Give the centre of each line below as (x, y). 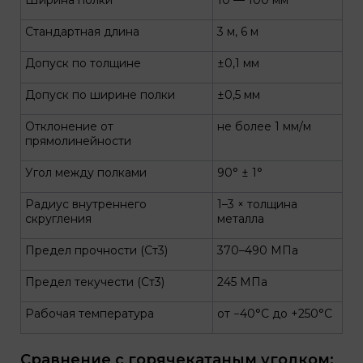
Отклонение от (69, 126)
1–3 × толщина (257, 204)
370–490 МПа (258, 250)
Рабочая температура (90, 314)
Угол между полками (86, 173)
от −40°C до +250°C (275, 314)
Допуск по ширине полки (100, 95)
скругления (58, 219)
